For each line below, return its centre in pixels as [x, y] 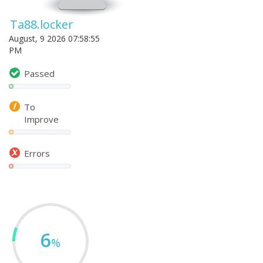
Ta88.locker [42, 24]
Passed [39, 73]
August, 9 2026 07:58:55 [54, 38]
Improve [41, 119]
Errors [37, 153]
